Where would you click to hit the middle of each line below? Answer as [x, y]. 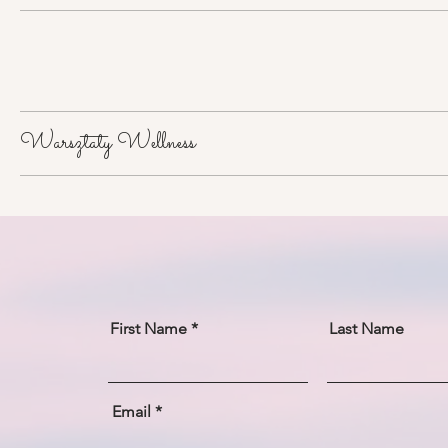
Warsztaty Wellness [107, 143]
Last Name [366, 328]
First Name [148, 328]
